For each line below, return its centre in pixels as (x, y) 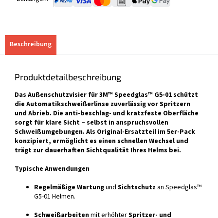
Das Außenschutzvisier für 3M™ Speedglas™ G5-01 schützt (106, 95)
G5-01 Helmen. (55, 197)
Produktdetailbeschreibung (68, 77)
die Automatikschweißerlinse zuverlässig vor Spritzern (102, 104)
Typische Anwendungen (52, 169)
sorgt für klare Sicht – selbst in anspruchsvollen (91, 123)
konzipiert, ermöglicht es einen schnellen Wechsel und (101, 141)
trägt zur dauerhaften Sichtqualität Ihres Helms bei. (98, 151)
